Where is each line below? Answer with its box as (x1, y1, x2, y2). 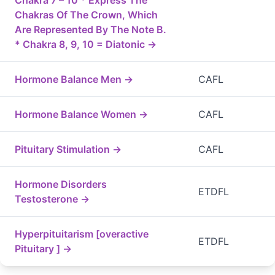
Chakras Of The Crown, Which (15, 9, 158, 21)
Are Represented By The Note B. (15, 23, 166, 36)
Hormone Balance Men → (15, 73, 133, 86)
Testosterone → (15, 193, 90, 206)
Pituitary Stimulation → (15, 143, 122, 156)
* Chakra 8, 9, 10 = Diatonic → (15, 38, 157, 51)
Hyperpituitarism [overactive (15, 228, 149, 241)
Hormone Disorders (15, 178, 107, 191)
